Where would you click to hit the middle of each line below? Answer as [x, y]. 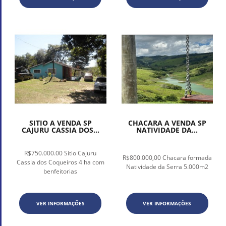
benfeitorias [61, 171]
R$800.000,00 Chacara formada [167, 157]
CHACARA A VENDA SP [167, 123]
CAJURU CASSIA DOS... [60, 130]
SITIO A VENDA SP [60, 123]
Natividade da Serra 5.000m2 [167, 166]
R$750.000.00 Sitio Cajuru [61, 153]
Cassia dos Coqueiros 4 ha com [60, 162]
